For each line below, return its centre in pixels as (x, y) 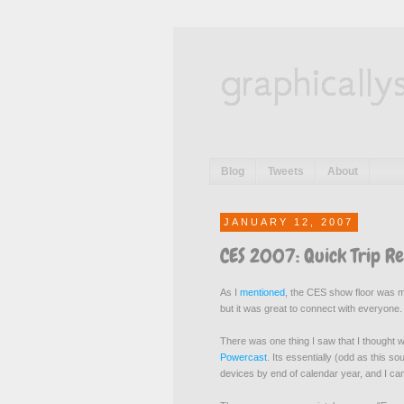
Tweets (286, 172)
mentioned (262, 293)
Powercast (243, 358)
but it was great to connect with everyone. (311, 309)
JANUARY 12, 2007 (289, 222)
